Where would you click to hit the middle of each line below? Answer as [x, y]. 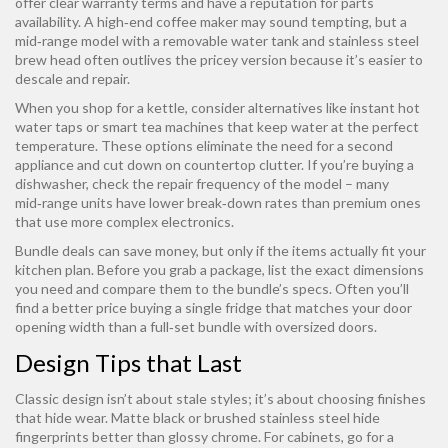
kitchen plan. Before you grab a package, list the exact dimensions [219, 269]
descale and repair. [72, 78]
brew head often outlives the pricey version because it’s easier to [219, 59]
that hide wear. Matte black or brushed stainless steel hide [197, 417]
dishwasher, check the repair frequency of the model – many [202, 183]
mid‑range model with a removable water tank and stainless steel [217, 40]
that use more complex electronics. [124, 221]
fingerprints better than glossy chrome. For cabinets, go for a [204, 436]
